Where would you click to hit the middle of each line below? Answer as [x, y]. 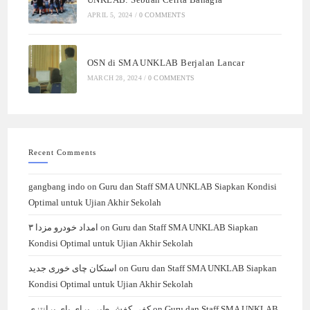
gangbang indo [57, 187]
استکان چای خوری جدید [73, 268]
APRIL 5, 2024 [110, 15]
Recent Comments [63, 153]
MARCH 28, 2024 [115, 77]
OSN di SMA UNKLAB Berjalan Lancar [166, 62]
